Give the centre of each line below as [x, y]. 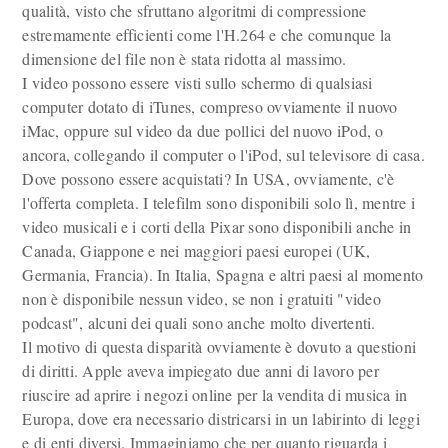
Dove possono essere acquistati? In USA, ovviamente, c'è [208, 178]
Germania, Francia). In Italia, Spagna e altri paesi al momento [223, 274]
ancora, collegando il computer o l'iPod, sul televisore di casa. [223, 154]
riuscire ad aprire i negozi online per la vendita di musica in [215, 394]
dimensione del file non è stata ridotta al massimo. [184, 58]
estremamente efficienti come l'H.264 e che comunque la [207, 34]
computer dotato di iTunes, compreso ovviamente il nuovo [210, 106]
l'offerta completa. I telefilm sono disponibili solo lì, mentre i [219, 202]
